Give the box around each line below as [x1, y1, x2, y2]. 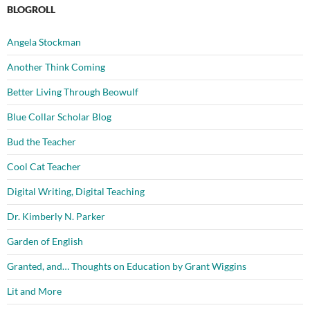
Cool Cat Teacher [7, 161, 81, 173]
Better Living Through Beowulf [7, 86, 138, 98]
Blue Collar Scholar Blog [7, 111, 111, 123]
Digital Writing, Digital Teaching [7, 185, 145, 198]
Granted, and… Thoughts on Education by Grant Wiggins [7, 260, 246, 273]
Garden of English [7, 235, 83, 248]
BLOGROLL [7, 3, 55, 16]
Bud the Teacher [7, 136, 76, 148]
